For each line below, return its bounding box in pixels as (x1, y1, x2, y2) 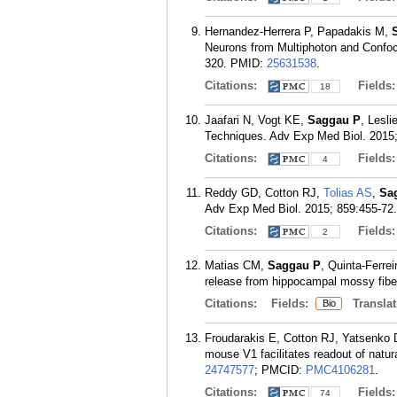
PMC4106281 (306, 363, 375, 377)
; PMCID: (254, 363, 306, 377)
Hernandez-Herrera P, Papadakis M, (205, 25, 392, 38)
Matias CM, (205, 259, 268, 272)
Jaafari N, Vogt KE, (205, 113, 307, 127)
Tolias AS (323, 186, 372, 199)
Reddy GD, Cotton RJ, (205, 186, 323, 199)
